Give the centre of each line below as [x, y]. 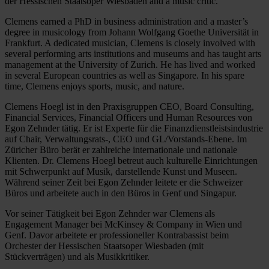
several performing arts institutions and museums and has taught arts [133, 53]
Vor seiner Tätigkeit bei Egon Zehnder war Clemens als [110, 213]
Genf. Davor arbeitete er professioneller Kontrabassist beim [117, 235]
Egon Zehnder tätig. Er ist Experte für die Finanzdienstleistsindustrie [134, 128]
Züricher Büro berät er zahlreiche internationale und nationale [121, 150]
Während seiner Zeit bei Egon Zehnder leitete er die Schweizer [124, 182]
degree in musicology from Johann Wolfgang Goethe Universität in [132, 32]
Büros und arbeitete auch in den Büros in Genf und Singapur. [121, 193]
